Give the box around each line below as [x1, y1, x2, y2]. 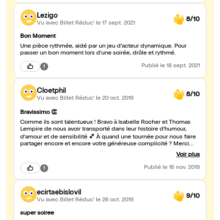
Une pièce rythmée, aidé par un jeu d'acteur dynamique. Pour [20, 44, 187, 50]
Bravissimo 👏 [20, 110, 57, 116]
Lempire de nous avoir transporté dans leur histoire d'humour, [20, 127, 187, 133]
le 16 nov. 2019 [163, 165, 200, 171]
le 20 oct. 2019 [96, 95, 134, 102]
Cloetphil [37, 87, 66, 95]
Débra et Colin [20, 148, 59, 155]
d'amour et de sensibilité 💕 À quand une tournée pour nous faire [20, 135, 196, 141]
